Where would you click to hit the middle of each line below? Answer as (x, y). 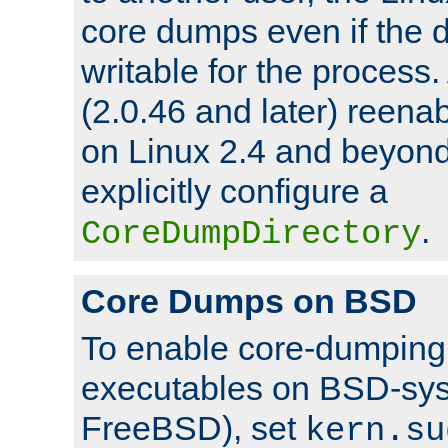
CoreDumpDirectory (251, 233)
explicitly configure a (234, 190)
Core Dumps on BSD (249, 300)
